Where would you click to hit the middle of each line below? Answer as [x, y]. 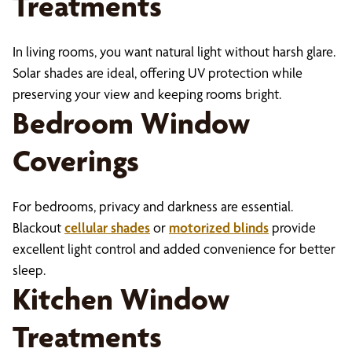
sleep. [29, 270]
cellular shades [107, 227]
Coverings [76, 161]
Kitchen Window [121, 299]
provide [292, 227]
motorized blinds [219, 227]
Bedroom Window [131, 123]
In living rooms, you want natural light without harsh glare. [174, 51]
